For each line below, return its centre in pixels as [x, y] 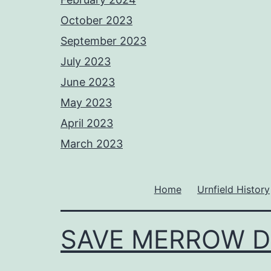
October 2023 [96, 21]
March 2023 [92, 144]
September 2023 [103, 41]
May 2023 [86, 103]
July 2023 [86, 62]
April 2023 [87, 123]
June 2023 [88, 82]
